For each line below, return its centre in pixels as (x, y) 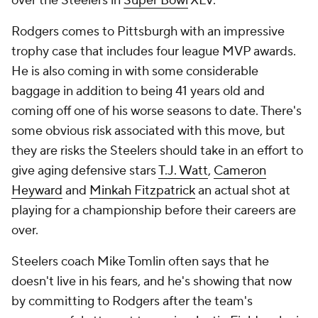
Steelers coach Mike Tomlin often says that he (140, 262)
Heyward (37, 191)
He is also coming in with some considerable (135, 71)
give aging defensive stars (85, 171)
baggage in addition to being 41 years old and (138, 91)
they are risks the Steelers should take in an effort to (157, 151)
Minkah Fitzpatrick (142, 191)
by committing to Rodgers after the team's (132, 301)
